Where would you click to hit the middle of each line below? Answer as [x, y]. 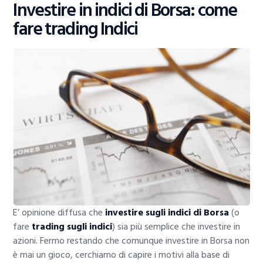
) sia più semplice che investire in [176, 226]
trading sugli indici [72, 226]
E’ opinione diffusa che [59, 212]
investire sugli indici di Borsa [167, 212]
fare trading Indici [75, 29]
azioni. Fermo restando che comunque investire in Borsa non [131, 240]
